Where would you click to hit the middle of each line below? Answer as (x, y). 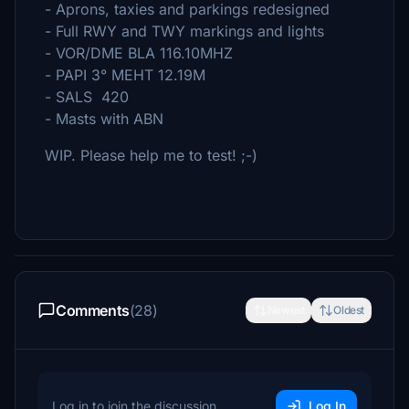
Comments (93, 310)
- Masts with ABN (104, 119)
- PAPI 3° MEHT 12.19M (125, 75)
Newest (286, 310)
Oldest (349, 310)
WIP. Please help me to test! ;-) (151, 155)
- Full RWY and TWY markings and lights (184, 31)
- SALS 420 (87, 97)
